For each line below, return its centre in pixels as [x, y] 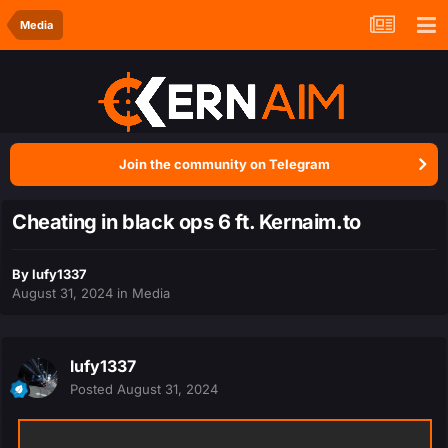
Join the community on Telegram [224, 164]
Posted [93, 389]
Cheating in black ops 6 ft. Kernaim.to [186, 222]
